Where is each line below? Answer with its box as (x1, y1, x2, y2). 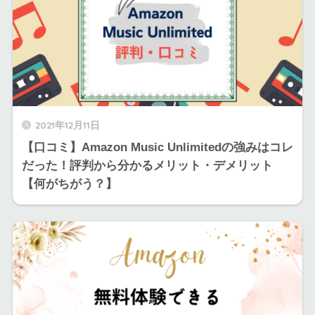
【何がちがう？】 (21, 176, 117, 191)
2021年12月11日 (34, 118, 100, 131)
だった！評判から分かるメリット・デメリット (21, 158, 273, 172)
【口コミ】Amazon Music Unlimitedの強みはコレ (21, 140, 293, 154)
